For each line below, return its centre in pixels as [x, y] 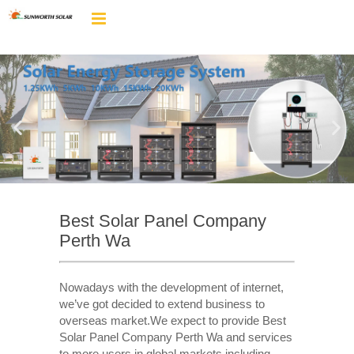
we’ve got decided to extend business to [162, 303]
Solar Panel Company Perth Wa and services [175, 337]
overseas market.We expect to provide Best [172, 320]
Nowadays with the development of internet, [171, 287]
